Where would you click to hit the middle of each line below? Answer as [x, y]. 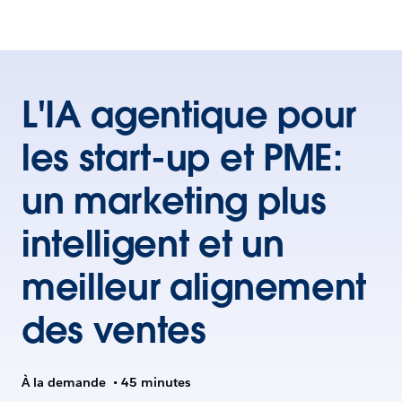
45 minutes [156, 382]
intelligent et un [153, 244]
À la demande [64, 382]
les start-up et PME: [182, 158]
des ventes [114, 330]
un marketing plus [174, 201]
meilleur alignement [194, 287]
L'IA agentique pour [189, 115]
